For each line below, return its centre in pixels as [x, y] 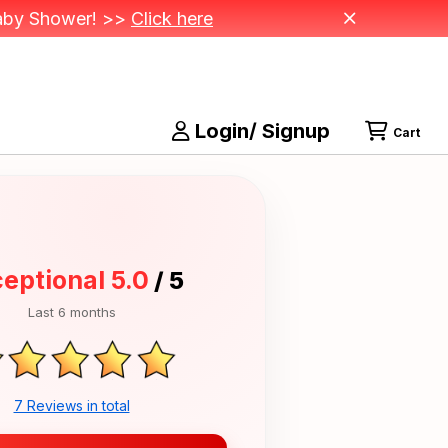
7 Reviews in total [71, 405]
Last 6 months [71, 312]
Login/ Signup [260, 131]
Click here [172, 18]
